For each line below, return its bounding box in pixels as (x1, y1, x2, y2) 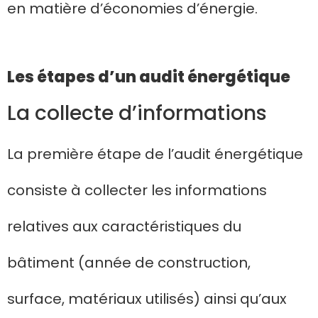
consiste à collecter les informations (7, 180, 267, 201)
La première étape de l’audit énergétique (7, 144, 303, 165)
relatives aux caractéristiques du (7, 216, 241, 237)
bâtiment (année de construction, (7, 253, 251, 273)
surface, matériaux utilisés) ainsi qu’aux (7, 289, 287, 309)
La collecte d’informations (7, 99, 267, 128)
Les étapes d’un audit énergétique (7, 66, 290, 89)
